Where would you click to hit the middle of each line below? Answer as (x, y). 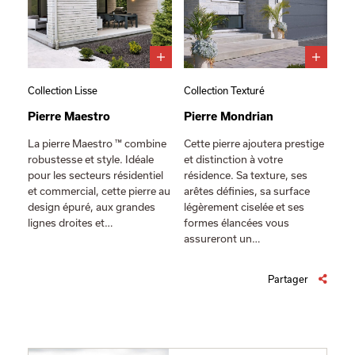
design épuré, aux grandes (92, 207)
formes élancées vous (236, 223)
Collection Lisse (63, 91)
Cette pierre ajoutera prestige (254, 144)
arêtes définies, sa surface (246, 191)
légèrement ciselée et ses (244, 207)
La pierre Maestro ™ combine (97, 144)
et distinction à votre (233, 160)
